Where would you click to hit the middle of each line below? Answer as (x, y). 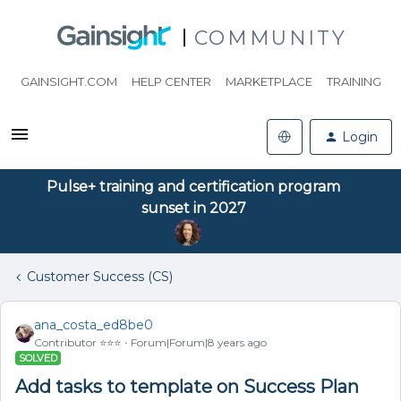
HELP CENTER (171, 81)
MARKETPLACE (269, 81)
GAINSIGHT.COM (68, 81)
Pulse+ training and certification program (193, 187)
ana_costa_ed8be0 (94, 325)
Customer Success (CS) (100, 277)
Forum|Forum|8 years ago (199, 342)
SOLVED (38, 358)
